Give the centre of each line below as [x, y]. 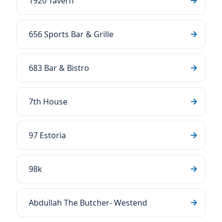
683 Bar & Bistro [59, 68]
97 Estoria [47, 135]
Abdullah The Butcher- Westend [88, 203]
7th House [48, 102]
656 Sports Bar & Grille [71, 34]
